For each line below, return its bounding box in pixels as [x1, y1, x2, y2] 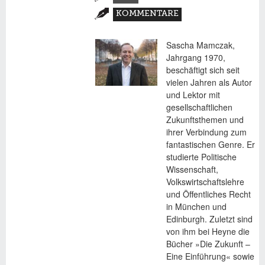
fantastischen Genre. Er [166, 138, 255, 150]
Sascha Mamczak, [166, 39, 235, 51]
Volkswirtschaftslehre [166, 176, 244, 188]
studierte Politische [166, 151, 237, 163]
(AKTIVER [115, 4, 156, 12]
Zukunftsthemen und [166, 114, 244, 125]
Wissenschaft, [166, 163, 218, 175]
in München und [166, 201, 227, 212]
